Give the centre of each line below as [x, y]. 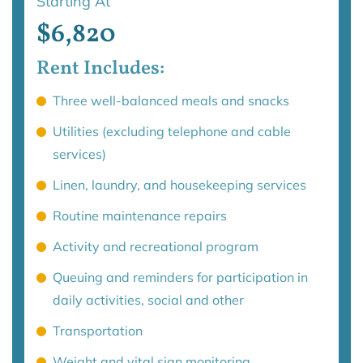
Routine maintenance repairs [140, 216]
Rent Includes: [100, 69]
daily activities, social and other [150, 300]
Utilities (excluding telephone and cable [172, 132]
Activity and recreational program [157, 247]
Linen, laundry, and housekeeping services [181, 185]
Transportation [98, 331]
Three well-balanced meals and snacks [174, 101]
